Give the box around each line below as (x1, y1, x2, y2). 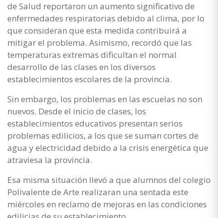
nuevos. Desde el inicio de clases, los (7, 105, 146, 117)
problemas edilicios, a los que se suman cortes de (7, 129, 199, 141)
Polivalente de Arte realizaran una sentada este (7, 186, 188, 198)
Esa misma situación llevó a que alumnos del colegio (7, 174, 211, 185)
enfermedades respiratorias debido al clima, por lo (7, 12, 204, 24)
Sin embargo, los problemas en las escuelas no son (7, 93, 202, 105)
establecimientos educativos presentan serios (7, 117, 182, 129)
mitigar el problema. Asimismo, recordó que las (7, 36, 192, 48)
